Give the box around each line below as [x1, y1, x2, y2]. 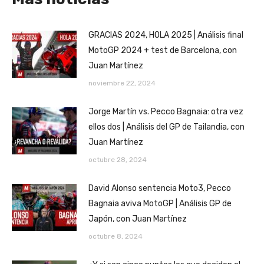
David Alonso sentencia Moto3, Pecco [88, 183, 231, 193]
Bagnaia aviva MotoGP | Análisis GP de [88, 198, 232, 209]
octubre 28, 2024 [88, 155, 147, 164]
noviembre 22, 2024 [88, 78, 156, 87]
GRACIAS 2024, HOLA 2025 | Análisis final [88, 29, 243, 40]
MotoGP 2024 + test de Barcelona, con [88, 45, 237, 55]
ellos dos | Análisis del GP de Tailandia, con [88, 121, 245, 132]
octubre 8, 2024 [88, 232, 143, 240]
